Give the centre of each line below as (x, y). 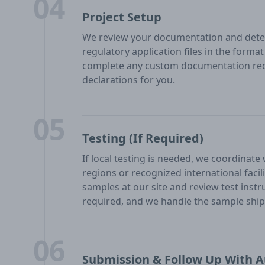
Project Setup (122, 17)
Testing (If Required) (143, 138)
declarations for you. (128, 80)
